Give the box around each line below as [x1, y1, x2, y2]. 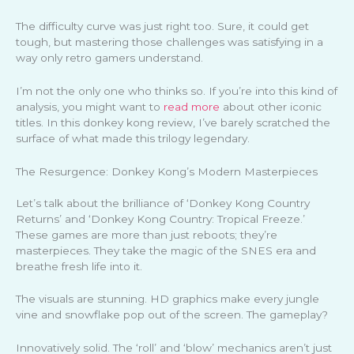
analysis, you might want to [16, 100, 164, 113]
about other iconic [220, 100, 322, 113]
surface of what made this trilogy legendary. [16, 131, 250, 145]
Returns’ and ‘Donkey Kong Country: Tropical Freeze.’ [16, 212, 305, 225]
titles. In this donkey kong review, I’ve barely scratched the [16, 115, 330, 129]
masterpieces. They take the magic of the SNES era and [16, 243, 316, 257]
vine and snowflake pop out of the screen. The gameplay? [16, 308, 328, 322]
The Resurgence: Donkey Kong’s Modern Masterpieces [16, 164, 318, 178]
